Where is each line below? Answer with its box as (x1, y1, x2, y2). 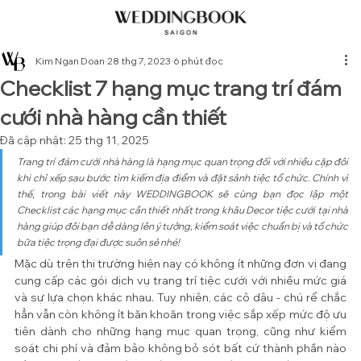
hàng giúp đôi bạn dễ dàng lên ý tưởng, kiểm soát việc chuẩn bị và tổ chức (17, 220, 348, 232)
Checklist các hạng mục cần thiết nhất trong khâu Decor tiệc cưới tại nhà (17, 204, 348, 216)
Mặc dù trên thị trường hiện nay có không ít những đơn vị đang (15, 256, 346, 271)
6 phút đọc (173, 55, 223, 67)
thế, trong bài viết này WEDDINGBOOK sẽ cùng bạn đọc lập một (17, 188, 348, 200)
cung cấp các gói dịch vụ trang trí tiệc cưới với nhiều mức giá (15, 273, 346, 288)
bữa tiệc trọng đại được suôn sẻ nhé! (17, 236, 180, 248)
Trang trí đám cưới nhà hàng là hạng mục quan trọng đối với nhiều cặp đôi (17, 156, 348, 168)
